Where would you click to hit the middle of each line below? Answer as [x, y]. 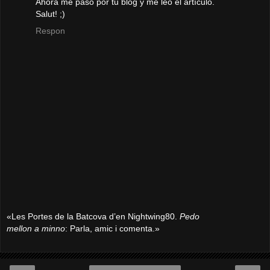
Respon [50, 30]
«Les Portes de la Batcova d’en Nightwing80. [93, 216]
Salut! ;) [50, 14]
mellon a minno [36, 228]
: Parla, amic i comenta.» [112, 228]
